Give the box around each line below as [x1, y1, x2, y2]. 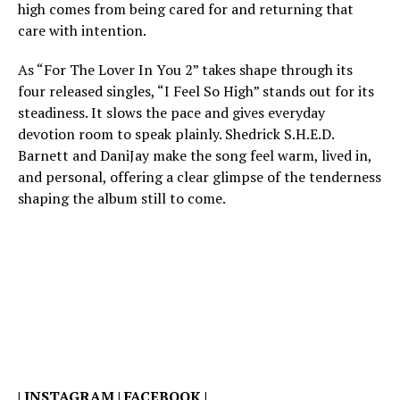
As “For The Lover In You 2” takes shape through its [18, 60, 353, 80]
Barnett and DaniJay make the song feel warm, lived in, [18, 146, 371, 166]
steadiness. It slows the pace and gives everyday [18, 103, 325, 123]
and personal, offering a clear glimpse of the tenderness [18, 167, 381, 187]
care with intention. [18, 21, 146, 41]
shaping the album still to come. [18, 188, 226, 209]
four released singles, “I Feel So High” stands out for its [18, 81, 374, 102]
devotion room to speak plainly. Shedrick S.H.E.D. [18, 124, 334, 145]
